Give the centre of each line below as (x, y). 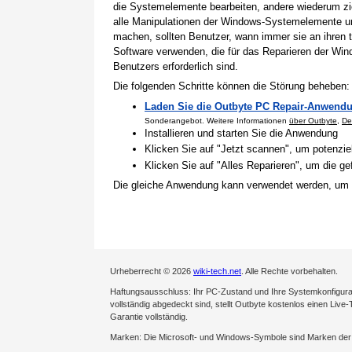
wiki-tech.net (217, 271)
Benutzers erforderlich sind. (176, 66)
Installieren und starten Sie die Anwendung (241, 134)
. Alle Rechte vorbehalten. (290, 271)
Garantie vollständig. (149, 316)
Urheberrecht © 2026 (152, 271)
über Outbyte (313, 120)
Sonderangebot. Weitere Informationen (217, 120)
